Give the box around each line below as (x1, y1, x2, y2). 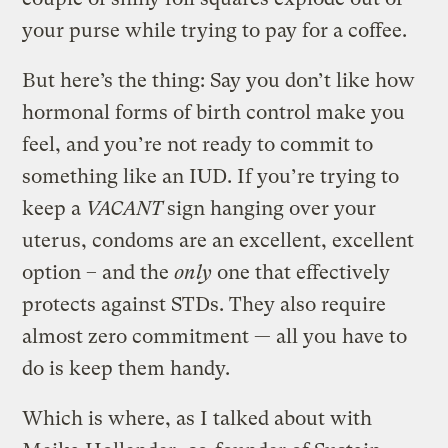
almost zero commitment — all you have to (22, 325, 408, 349)
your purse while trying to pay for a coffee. (22, 19, 408, 43)
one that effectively (217, 261, 391, 285)
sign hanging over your (167, 197, 377, 221)
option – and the (22, 261, 175, 285)
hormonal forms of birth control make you (22, 101, 406, 125)
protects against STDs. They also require (22, 293, 387, 317)
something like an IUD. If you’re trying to (22, 165, 400, 189)
